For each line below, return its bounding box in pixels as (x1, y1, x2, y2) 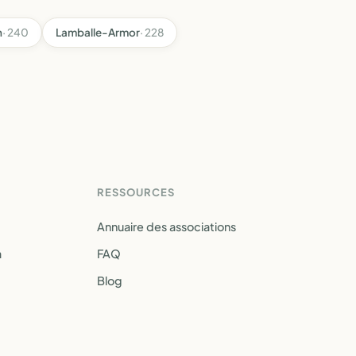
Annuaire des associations (97, 219, 236, 234)
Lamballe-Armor (56, 25, 140, 39)
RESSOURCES (97, 186, 176, 199)
